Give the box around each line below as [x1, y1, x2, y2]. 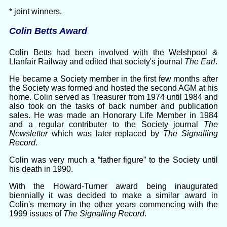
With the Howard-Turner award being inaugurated [9, 182, 218, 191]
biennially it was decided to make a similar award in [9, 191, 218, 200]
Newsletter [9, 129, 48, 138]
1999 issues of [9, 209, 63, 218]
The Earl [184, 57, 215, 66]
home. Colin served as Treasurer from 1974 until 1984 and [9, 93, 218, 102]
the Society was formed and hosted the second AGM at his [9, 84, 218, 93]
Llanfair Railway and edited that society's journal [9, 57, 184, 66]
